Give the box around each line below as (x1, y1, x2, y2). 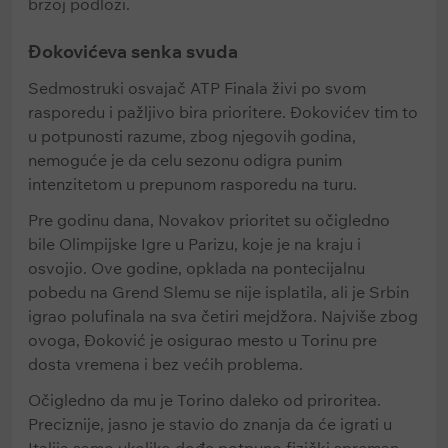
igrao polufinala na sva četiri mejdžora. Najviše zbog (28, 306, 418, 326)
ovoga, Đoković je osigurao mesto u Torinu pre (28, 330, 377, 350)
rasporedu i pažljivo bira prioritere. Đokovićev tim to (28, 102, 418, 122)
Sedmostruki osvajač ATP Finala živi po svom (28, 78, 366, 98)
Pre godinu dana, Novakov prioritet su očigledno (28, 210, 390, 230)
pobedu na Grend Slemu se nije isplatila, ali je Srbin (28, 282, 409, 302)
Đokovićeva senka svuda (28, 40, 238, 63)
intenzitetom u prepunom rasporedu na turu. (28, 174, 361, 194)
